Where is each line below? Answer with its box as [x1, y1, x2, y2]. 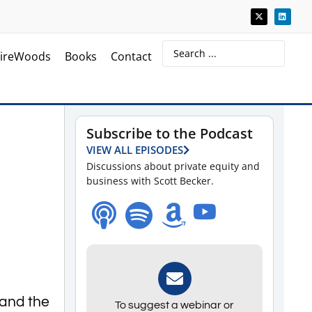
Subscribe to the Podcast [86, 123, 253, 143]
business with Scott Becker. [86, 173, 214, 187]
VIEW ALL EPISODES [86, 142, 183, 157]
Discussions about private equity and [86, 159, 260, 173]
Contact [111, 49, 153, 64]
